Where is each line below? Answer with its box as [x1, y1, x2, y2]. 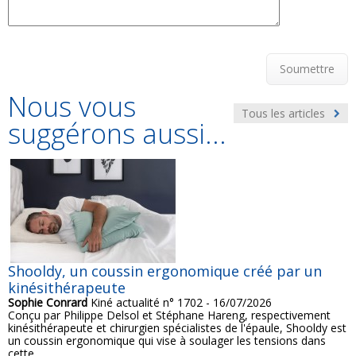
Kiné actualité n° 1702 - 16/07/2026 [87, 295, 272, 311]
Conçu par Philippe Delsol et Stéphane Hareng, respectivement [8, 308, 331, 323]
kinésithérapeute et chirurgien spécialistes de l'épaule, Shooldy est [8, 320, 346, 336]
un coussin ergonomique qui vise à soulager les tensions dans [8, 333, 326, 349]
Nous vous [8, 88, 136, 126]
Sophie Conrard [8, 295, 87, 311]
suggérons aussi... [8, 115, 226, 153]
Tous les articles [242, 106, 328, 122]
